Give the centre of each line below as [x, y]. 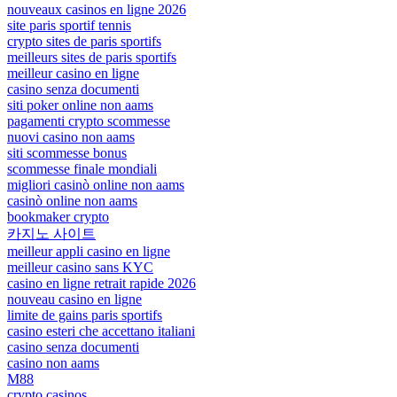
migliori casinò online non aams [96, 184]
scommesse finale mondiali [82, 168]
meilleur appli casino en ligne [89, 251]
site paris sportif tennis [69, 25]
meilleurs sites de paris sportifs [92, 57]
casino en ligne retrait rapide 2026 [101, 283]
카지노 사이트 [51, 233]
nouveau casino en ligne [74, 299]
